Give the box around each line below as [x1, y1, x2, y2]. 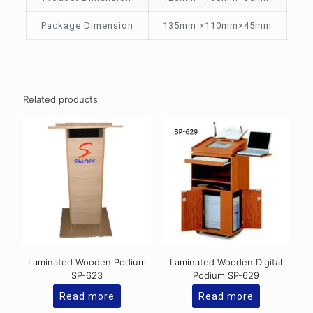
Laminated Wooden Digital [169, 256, 282, 268]
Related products [23, 94, 98, 105]
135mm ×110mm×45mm [163, 20, 272, 31]
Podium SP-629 [192, 270, 259, 282]
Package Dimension [41, 20, 133, 31]
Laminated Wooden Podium [28, 256, 147, 268]
